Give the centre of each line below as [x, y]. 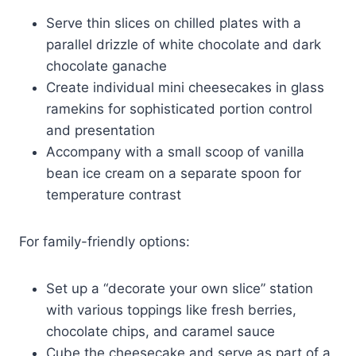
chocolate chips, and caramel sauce [161, 331]
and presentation [101, 130]
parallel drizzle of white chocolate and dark [184, 44]
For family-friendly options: [104, 241]
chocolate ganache [106, 66]
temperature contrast [114, 194]
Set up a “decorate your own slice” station [180, 288]
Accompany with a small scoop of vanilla [175, 151]
